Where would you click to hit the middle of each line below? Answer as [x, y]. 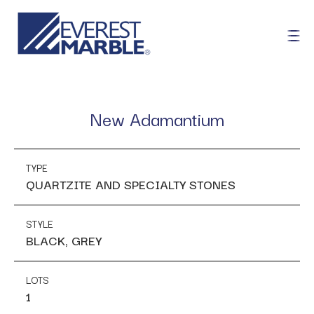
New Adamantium [157, 118]
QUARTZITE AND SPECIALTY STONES [131, 184]
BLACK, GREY [64, 240]
